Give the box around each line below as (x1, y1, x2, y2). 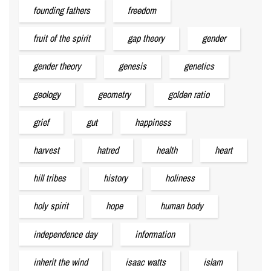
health (156, 143, 177, 157)
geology (33, 87, 60, 101)
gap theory (128, 31, 165, 45)
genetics (184, 59, 214, 73)
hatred (97, 143, 119, 157)
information (135, 227, 175, 241)
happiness (135, 115, 171, 129)
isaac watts (125, 255, 166, 269)
